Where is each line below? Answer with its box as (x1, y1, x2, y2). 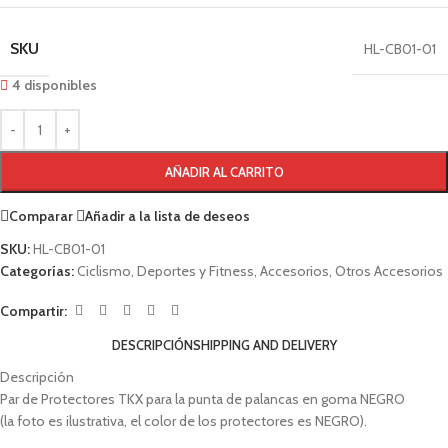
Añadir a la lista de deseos (85, 206, 250, 225)
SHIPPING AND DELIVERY (192, 336, 337, 353)
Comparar (9, 206, 73, 225)
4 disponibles (12, 76, 98, 94)
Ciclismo (77, 262, 131, 280)
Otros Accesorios (335, 262, 443, 280)
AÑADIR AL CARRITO (164, 164, 284, 180)
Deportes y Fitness (137, 262, 254, 280)
